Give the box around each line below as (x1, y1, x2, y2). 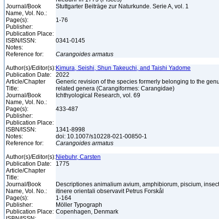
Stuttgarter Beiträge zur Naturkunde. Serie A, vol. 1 (56, 3, 190, 10)
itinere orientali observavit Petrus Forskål (56, 188, 165, 195)
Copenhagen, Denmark (56, 208, 120, 215)
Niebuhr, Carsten (56, 153, 101, 160)
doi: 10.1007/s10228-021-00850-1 (56, 133, 149, 140)
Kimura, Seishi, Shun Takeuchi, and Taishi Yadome (56, 65, 191, 71)
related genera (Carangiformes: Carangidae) (56, 85, 176, 92)
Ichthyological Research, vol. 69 (56, 92, 142, 99)
